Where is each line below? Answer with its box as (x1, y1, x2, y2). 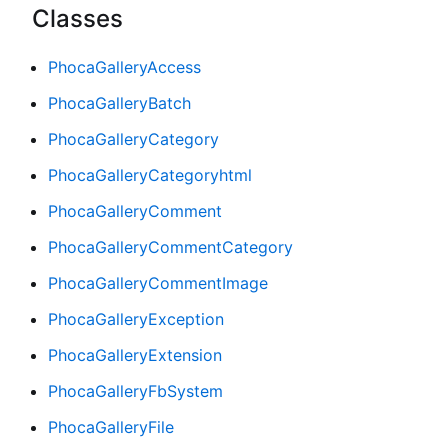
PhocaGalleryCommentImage (48, 272, 268, 293)
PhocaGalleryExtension (48, 344, 222, 365)
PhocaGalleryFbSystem (48, 380, 223, 401)
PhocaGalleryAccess (48, 56, 201, 77)
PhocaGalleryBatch (48, 92, 191, 113)
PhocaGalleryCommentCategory (48, 236, 293, 257)
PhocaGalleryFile (48, 416, 174, 437)
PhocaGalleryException (48, 308, 224, 329)
